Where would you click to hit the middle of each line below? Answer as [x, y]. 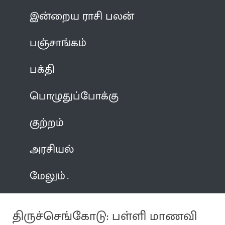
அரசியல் [52, 149]
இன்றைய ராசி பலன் [82, 16]
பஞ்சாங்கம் [58, 43]
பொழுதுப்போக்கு [74, 96]
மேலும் [48, 176]
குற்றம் [47, 123]
